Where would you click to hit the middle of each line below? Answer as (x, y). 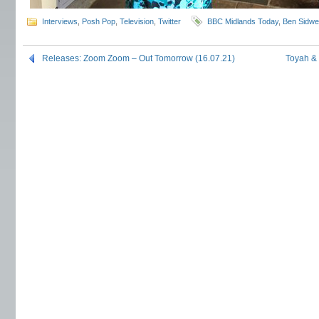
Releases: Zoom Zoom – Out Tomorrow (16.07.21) (138, 58)
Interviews (60, 21)
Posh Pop (99, 21)
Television (137, 21)
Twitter (169, 21)
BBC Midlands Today (243, 21)
